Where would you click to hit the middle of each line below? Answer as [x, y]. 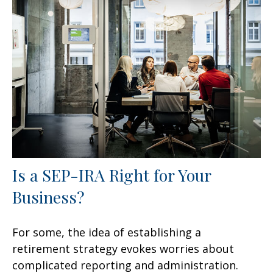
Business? [48, 197]
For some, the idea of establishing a [107, 232]
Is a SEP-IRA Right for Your [112, 175]
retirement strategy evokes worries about [123, 248]
